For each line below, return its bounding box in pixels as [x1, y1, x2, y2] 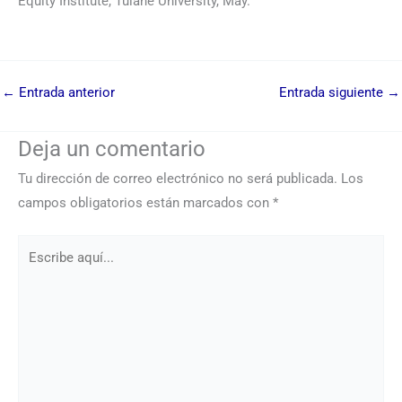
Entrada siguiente [279, 84, 387, 101]
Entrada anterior [15, 84, 115, 101]
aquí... [17, 262, 54, 279]
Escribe [17, 238, 62, 255]
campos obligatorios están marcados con [18, 195, 273, 212]
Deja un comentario [18, 136, 205, 162]
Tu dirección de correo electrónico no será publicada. [18, 170, 337, 188]
